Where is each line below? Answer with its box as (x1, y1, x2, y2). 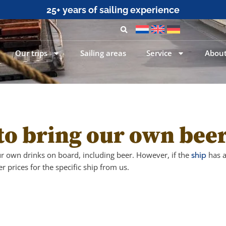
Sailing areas (80, 47, 127, 58)
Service (146, 47, 173, 58)
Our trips (15, 47, 48, 58)
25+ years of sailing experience (46, 5, 180, 15)
